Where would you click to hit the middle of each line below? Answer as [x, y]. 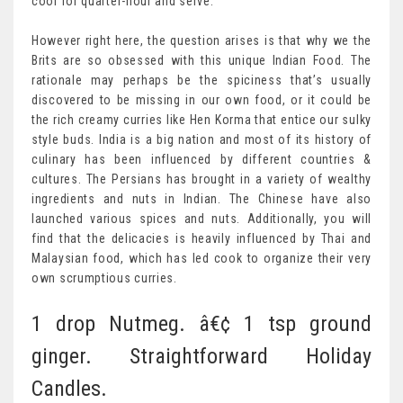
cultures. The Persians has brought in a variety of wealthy [201, 179]
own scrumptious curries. [104, 278]
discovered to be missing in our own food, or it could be [201, 100]
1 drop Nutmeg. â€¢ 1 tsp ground [201, 324]
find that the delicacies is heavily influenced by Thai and [201, 239]
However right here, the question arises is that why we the [201, 41]
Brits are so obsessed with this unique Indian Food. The [201, 61]
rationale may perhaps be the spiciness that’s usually [201, 81]
